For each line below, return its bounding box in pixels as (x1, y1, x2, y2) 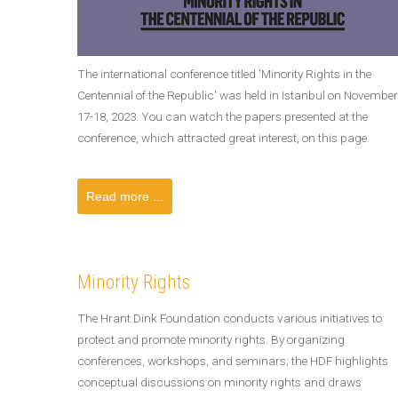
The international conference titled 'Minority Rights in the (77, 67, 371, 81)
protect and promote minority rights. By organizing (77, 332, 345, 346)
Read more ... (86, 189, 163, 203)
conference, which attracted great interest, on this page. (77, 131, 370, 145)
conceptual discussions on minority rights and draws (77, 375, 362, 389)
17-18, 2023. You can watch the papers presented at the (77, 109, 368, 123)
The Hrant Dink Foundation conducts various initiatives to (77, 311, 382, 325)
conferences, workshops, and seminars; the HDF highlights (77, 354, 388, 368)
